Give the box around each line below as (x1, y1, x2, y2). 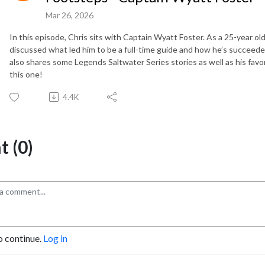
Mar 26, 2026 (46, 9, 93, 20)
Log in (43, 232, 67, 244)
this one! (9, 69, 43, 79)
